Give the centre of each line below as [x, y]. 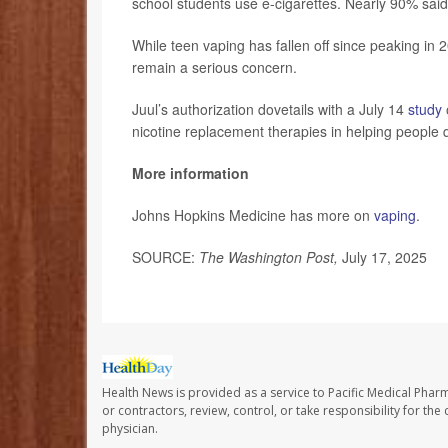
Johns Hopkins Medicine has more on [253, 215]
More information [190, 173]
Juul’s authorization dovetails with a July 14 [270, 109]
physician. [130, 428]
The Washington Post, [270, 257]
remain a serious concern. [214, 67]
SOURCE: [165, 257]
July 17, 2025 [384, 257]
